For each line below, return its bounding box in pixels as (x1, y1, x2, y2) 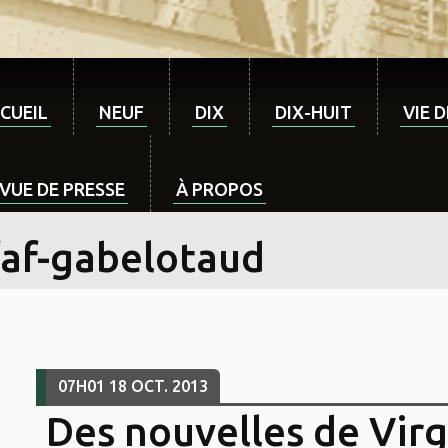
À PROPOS (176, 179, 263, 199)
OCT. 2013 (130, 377, 208, 396)
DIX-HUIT (275, 102, 352, 122)
